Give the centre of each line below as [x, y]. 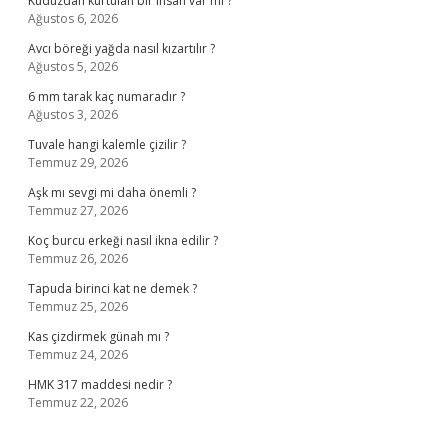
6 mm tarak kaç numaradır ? [106, 96]
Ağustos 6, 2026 [73, 18]
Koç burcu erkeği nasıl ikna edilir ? [123, 240]
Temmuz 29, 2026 [78, 162]
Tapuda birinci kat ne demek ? [112, 288]
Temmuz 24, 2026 [78, 354]
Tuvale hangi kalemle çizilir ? [107, 144]
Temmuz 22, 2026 [78, 402]
